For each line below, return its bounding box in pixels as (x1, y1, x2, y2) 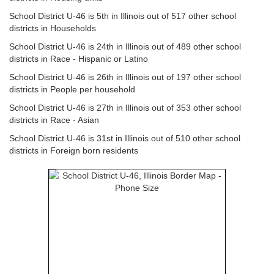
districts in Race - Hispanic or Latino (9, 54, 148, 64)
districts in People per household (9, 84, 135, 94)
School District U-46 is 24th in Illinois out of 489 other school (9, 42, 241, 51)
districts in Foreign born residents (9, 146, 138, 155)
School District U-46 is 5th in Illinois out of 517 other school (9, 11, 236, 21)
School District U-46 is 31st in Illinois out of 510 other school (9, 133, 240, 143)
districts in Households (9, 23, 96, 33)
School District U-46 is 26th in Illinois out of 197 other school (9, 72, 241, 82)
